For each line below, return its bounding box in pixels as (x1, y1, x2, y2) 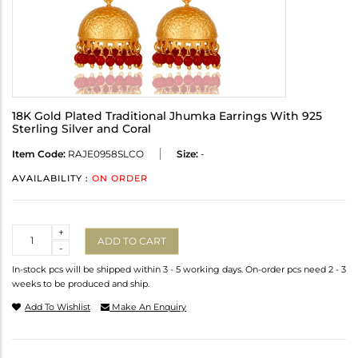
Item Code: (12, 148, 66, 161)
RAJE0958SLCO (66, 148, 144, 161)
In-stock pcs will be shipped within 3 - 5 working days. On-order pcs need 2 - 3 (12, 264, 346, 276)
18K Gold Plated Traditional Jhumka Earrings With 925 (12, 109, 322, 124)
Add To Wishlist (25, 301, 90, 313)
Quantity (12, 225, 54, 238)
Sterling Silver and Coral (12, 121, 151, 137)
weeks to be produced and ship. (12, 278, 149, 290)
